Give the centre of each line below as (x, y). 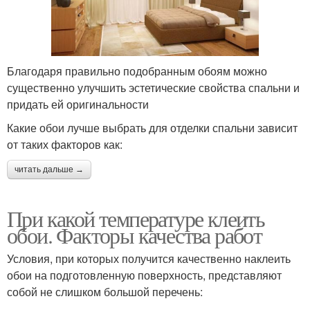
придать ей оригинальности (78, 104)
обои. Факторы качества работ (135, 235)
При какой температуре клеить (136, 218)
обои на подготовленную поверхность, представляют (144, 275)
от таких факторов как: (65, 144)
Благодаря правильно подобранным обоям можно (137, 71)
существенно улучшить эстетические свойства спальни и (153, 87)
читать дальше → (49, 169)
